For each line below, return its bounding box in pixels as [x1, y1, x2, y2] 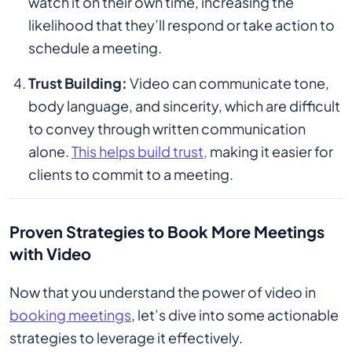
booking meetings [9, 306, 131, 324]
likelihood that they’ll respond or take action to [28, 16, 335, 34]
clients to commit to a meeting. [28, 165, 233, 183]
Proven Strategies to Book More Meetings [9, 222, 324, 241]
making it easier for [207, 142, 333, 160]
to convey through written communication [28, 119, 306, 137]
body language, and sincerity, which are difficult [28, 97, 340, 115]
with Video [9, 244, 91, 263]
